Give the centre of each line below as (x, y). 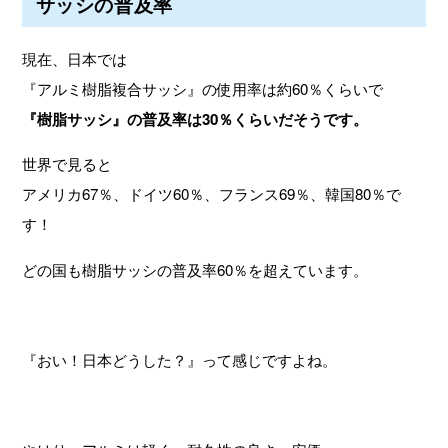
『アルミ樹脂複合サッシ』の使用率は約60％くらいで (203, 89)
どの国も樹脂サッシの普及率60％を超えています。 (195, 269)
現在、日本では (75, 59)
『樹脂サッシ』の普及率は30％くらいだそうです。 (195, 119)
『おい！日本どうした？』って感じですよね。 (180, 360)
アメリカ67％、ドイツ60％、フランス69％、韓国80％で (212, 194)
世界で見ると (67, 164)
